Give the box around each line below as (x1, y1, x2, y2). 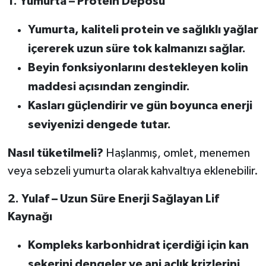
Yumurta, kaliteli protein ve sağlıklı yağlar (27, 23, 258, 36)
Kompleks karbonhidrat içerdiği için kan (27, 239, 249, 251)
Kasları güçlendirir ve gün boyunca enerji (27, 99, 252, 112)
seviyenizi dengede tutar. (27, 118, 171, 131)
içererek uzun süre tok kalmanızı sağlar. (27, 42, 246, 55)
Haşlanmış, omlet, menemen (103, 147, 250, 159)
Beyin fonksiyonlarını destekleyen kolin (27, 61, 248, 74)
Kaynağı (7, 210, 52, 223)
